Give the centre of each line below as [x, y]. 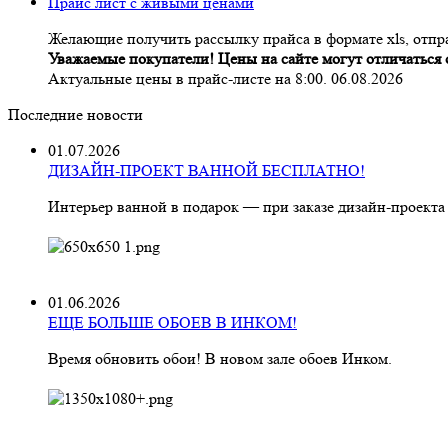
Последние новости [75, 114]
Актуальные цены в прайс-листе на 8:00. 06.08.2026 [225, 78]
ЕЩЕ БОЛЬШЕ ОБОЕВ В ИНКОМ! [172, 322]
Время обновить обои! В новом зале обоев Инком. [220, 358]
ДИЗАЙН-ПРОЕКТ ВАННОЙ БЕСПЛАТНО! [206, 170]
